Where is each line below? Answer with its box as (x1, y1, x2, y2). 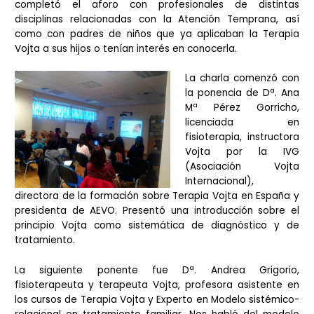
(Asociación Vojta (184, 160, 299, 174)
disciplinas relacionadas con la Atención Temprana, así (15, 12, 299, 26)
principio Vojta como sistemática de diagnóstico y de (15, 219, 299, 233)
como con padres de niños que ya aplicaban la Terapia (15, 27, 299, 41)
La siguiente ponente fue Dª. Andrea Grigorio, (15, 264, 299, 278)
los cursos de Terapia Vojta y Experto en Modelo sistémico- (15, 293, 299, 307)
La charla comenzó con (184, 71, 299, 86)
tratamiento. (15, 233, 76, 247)
